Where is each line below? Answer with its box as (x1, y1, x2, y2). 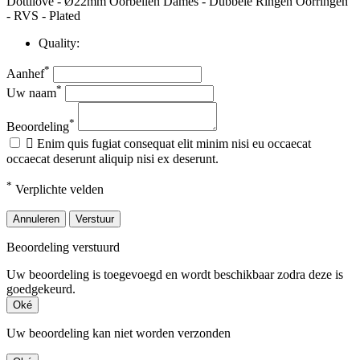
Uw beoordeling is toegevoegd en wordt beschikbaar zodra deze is (6, 267, 343, 281)
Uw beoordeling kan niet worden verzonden (6, 325, 231, 340)
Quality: (39, 35, 80, 50)
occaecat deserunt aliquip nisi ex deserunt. (6, 152, 219, 166)
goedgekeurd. (6, 281, 76, 296)
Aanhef (6, 67, 44, 81)
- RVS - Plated (6, 8, 80, 22)
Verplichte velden (12, 182, 104, 197)
